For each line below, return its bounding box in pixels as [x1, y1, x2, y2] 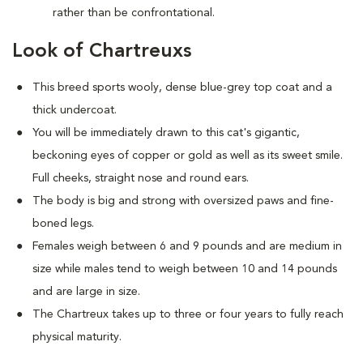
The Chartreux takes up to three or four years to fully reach [32, 308, 344, 320]
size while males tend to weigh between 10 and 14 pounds [32, 263, 337, 275]
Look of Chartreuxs [12, 41, 191, 62]
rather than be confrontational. [53, 6, 215, 19]
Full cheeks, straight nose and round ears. [32, 172, 249, 184]
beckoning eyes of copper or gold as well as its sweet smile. [32, 149, 343, 161]
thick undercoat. [32, 104, 117, 116]
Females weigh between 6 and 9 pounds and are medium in [32, 240, 342, 252]
